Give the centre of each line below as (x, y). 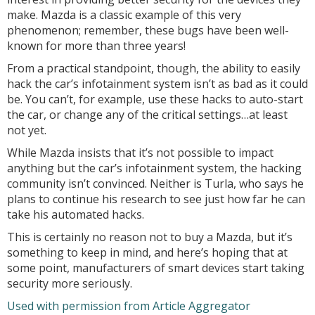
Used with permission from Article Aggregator (129, 306)
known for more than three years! (96, 46)
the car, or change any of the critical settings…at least (147, 115)
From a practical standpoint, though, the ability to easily (154, 68)
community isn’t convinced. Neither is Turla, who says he (155, 184)
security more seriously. (70, 283)
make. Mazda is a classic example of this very (124, 15)
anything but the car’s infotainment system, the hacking (154, 168)
